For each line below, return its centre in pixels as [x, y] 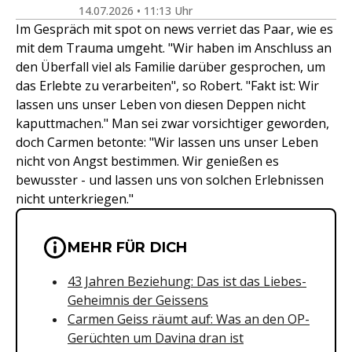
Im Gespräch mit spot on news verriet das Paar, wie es [174, 29]
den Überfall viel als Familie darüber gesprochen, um [170, 67]
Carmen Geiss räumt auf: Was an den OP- [189, 319]
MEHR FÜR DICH [128, 247]
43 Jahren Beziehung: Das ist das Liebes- [187, 281]
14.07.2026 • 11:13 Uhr [136, 11]
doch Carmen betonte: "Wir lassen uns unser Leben [167, 142]
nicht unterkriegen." [75, 199]
